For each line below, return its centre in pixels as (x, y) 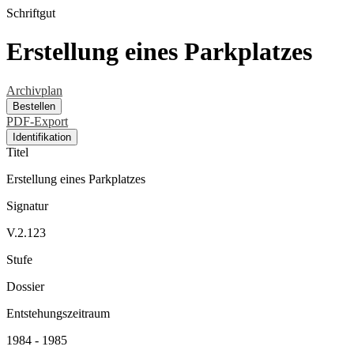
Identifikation (42, 137)
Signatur (27, 205)
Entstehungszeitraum (58, 313)
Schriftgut (31, 13)
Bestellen (34, 106)
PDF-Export (37, 121)
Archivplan (34, 90)
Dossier (25, 286)
